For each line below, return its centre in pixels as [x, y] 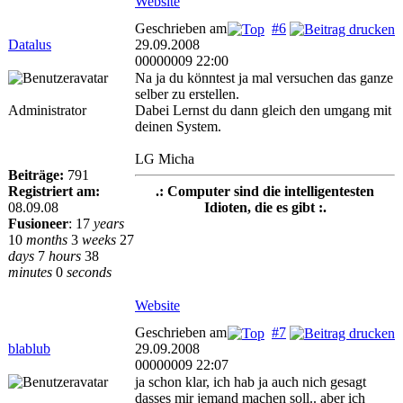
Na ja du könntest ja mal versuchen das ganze [264, 78]
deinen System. [178, 126]
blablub [29, 349]
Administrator [47, 110]
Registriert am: [54, 191]
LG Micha [165, 159]
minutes [30, 272]
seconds [89, 272]
